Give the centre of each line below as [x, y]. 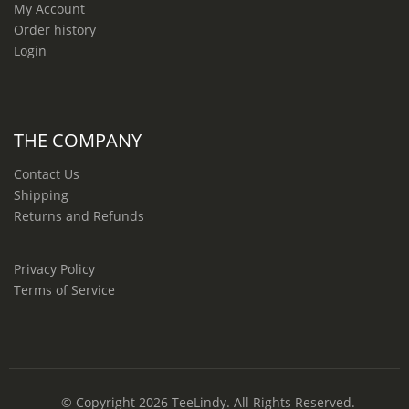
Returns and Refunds [79, 215]
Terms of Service [64, 289]
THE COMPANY [78, 139]
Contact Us [47, 173]
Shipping [41, 194]
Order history [55, 29]
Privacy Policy [54, 268]
